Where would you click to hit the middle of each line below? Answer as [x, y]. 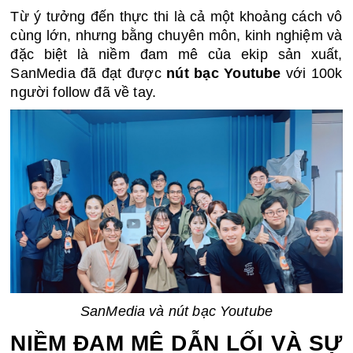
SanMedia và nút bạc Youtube [176, 311]
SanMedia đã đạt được [89, 73]
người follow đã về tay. [83, 92]
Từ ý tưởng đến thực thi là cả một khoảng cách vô [176, 16]
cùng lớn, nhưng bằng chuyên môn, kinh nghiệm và [176, 35]
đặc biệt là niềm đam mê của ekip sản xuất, [176, 54]
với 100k [312, 73]
